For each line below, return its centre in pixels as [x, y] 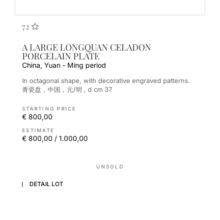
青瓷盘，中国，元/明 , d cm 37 [67, 90]
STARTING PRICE [49, 109]
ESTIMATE [38, 130]
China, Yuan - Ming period [64, 65]
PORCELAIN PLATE [61, 56]
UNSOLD [110, 167]
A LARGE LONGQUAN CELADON [87, 47]
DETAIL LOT [46, 184]
